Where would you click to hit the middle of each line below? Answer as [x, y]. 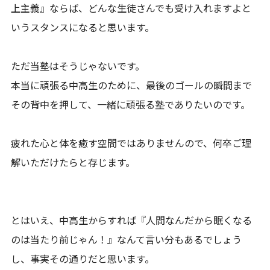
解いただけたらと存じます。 [73, 162]
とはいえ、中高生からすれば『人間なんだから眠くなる [132, 220]
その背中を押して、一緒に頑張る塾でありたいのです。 [131, 104]
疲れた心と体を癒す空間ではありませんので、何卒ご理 [131, 143]
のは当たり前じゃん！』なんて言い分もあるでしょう [127, 239]
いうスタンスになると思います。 [83, 27]
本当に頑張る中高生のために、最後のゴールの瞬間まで [132, 85]
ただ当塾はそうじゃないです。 [78, 66]
